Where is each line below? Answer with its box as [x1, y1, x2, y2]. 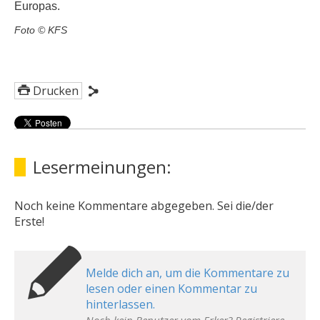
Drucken [33, 83, 79, 99]
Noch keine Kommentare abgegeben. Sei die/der [14, 198, 274, 214]
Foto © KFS [14, 24, 67, 36]
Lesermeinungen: [33, 155, 171, 179]
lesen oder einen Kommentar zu [86, 281, 257, 296]
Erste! [14, 214, 44, 229]
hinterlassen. [86, 296, 155, 312]
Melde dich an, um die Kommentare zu [86, 265, 289, 281]
